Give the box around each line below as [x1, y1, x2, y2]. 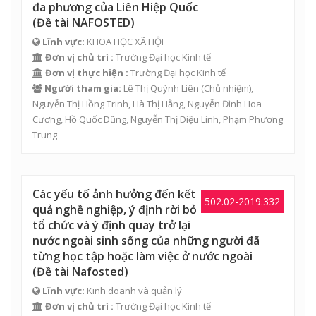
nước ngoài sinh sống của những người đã [32, 233, 260, 248]
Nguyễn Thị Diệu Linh [130, 113, 219, 126]
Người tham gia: [44, 82, 121, 95]
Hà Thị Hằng [133, 97, 183, 110]
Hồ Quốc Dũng [65, 113, 126, 126]
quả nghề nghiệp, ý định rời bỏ [32, 202, 197, 217]
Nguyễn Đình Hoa [188, 97, 262, 110]
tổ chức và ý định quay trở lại [32, 217, 190, 233]
